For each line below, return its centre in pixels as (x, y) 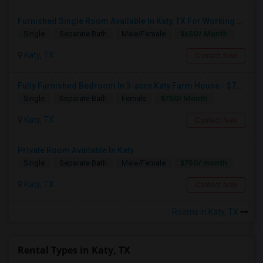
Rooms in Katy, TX (206, 212)
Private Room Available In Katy (76, 150)
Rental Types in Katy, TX (74, 250)
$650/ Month (204, 33)
